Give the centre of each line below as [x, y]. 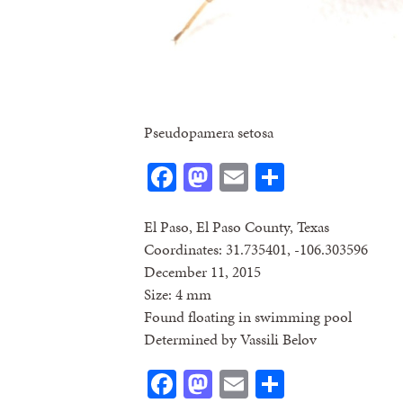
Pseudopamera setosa [209, 132]
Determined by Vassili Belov [230, 340]
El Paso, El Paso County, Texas [237, 227]
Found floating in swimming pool [248, 317]
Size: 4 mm [178, 295]
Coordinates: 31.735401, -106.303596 [256, 250]
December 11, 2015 [202, 272]
